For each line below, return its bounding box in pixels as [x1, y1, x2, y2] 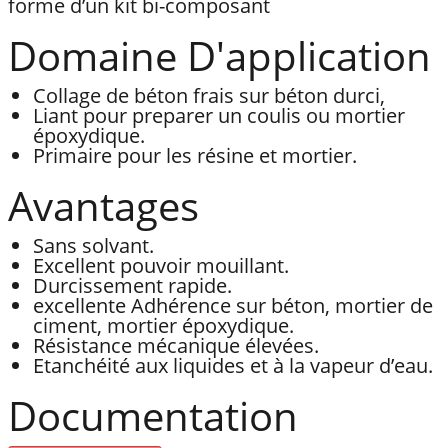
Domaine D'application [8, 28, 431, 83]
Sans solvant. [33, 232, 154, 259]
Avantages [8, 178, 199, 233]
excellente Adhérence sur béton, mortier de [33, 292, 433, 319]
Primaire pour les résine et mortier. [33, 142, 357, 169]
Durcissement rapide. [33, 272, 232, 299]
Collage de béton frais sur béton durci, [33, 82, 385, 109]
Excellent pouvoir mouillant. [33, 252, 289, 279]
